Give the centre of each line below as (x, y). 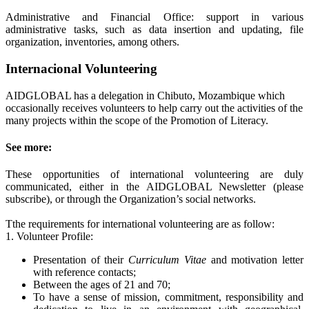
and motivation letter (257, 260)
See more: (29, 147)
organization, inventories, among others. (92, 42)
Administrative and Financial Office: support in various (154, 17)
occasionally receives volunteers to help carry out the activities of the (154, 108)
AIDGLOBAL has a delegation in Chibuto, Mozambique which (145, 95)
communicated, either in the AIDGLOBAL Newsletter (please (154, 187)
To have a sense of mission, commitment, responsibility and (168, 297)
